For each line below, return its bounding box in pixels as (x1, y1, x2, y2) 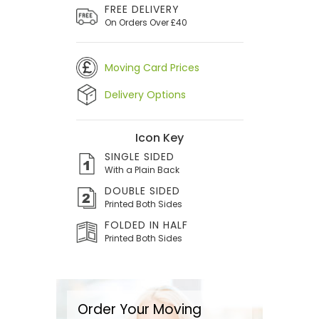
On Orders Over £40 (104, 16, 187, 28)
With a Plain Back (104, 164, 179, 176)
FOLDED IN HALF (104, 218, 188, 232)
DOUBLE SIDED (104, 184, 180, 198)
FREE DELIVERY (104, 2, 179, 16)
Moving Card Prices (104, 61, 199, 75)
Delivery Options (104, 88, 186, 102)
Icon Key (135, 130, 184, 146)
